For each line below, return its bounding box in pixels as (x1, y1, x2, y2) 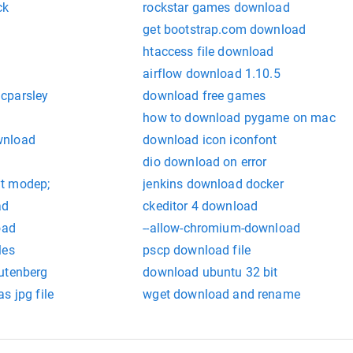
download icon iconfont (143, 132, 277, 148)
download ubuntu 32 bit (143, 265, 278, 281)
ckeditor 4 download (143, 199, 258, 214)
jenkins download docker (143, 176, 284, 192)
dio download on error (143, 154, 267, 170)
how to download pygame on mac (143, 110, 336, 126)
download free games (143, 88, 266, 104)
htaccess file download (143, 44, 274, 60)
